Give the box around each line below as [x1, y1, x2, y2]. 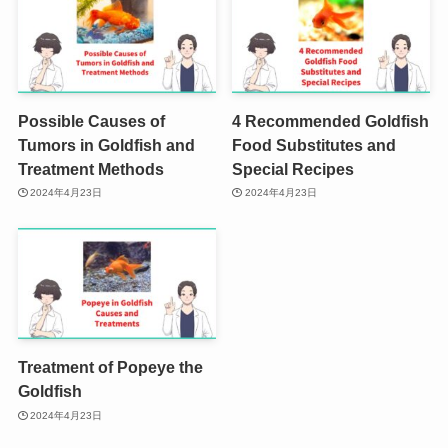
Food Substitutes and [232, 135, 397, 154]
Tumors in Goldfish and [17, 135, 195, 154]
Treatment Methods [17, 159, 164, 178]
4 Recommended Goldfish [232, 111, 430, 130]
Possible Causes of [17, 111, 165, 130]
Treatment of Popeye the [17, 358, 203, 377]
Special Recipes [232, 159, 355, 178]
